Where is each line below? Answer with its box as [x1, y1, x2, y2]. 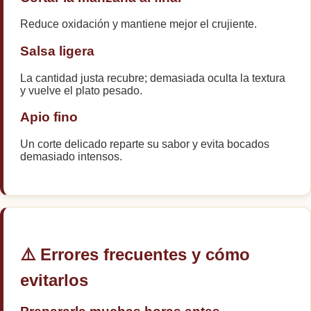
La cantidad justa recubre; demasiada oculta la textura [20, 72, 285, 84]
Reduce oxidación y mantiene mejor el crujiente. [20, 18, 257, 31]
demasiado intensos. [20, 151, 122, 163]
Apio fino [20, 110, 78, 125]
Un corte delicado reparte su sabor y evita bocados [20, 138, 269, 151]
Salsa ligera [20, 43, 94, 58]
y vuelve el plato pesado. [20, 84, 142, 96]
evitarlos [20, 271, 88, 290]
